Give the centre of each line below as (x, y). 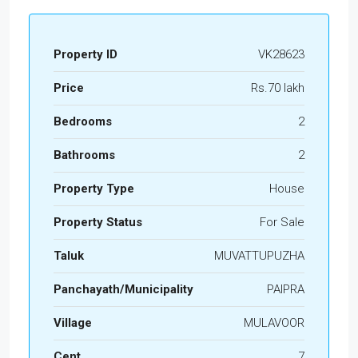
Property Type (94, 188)
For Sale (282, 222)
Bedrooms (83, 121)
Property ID (86, 54)
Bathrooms (84, 155)
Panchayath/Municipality (123, 289)
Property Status (98, 222)
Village (73, 322)
